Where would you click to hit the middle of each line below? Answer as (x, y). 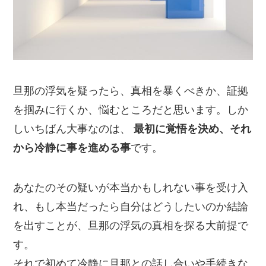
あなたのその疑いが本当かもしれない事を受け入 (131, 188)
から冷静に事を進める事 (72, 148)
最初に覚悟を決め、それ (193, 129)
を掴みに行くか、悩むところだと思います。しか (131, 110)
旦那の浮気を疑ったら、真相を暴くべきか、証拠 (131, 91)
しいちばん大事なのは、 (74, 129)
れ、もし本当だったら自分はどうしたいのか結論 (131, 207)
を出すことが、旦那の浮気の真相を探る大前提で (131, 226)
